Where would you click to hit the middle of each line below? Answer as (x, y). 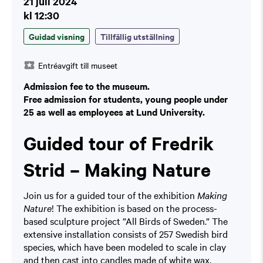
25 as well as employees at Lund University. (114, 111)
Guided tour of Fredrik (119, 143)
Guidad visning (57, 36)
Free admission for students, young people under (126, 98)
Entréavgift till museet (78, 65)
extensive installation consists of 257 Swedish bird (126, 233)
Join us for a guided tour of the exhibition (110, 195)
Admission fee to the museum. (87, 85)
